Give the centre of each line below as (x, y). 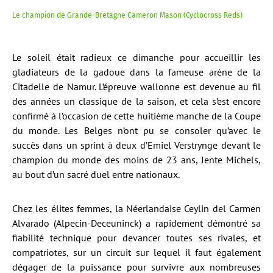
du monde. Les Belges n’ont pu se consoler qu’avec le (136, 130)
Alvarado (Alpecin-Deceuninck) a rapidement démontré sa (136, 223)
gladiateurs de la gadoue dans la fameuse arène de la (136, 72)
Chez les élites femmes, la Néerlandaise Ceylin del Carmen (136, 208)
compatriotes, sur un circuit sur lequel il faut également (136, 252)
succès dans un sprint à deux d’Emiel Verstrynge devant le (136, 145)
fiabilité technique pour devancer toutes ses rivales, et (136, 237)
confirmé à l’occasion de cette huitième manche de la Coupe (136, 115)
